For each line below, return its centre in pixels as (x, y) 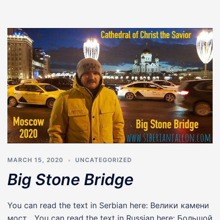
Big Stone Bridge (70, 180)
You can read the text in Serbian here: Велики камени (108, 206)
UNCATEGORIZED (104, 160)
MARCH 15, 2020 (35, 160)
